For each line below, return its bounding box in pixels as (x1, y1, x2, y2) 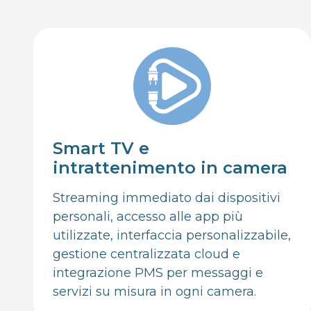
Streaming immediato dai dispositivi (53, 190, 280, 205)
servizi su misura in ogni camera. (53, 283, 256, 299)
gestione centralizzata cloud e (53, 246, 240, 262)
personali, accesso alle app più (53, 208, 243, 224)
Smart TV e (53, 137, 149, 158)
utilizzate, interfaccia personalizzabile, (53, 227, 291, 243)
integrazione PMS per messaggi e (53, 264, 263, 280)
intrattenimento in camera (53, 157, 287, 178)
